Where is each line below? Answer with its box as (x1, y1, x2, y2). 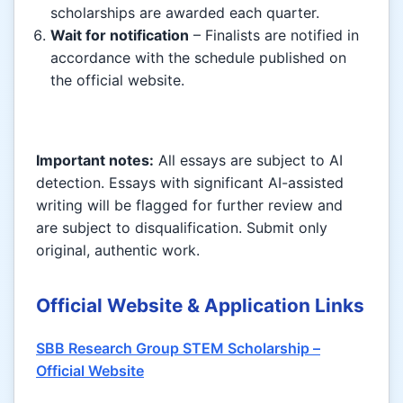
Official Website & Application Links (36, 293, 364, 317)
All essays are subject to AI (154, 150, 343, 169)
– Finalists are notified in (189, 25, 359, 44)
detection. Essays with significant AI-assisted (36, 173, 344, 192)
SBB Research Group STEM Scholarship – (36, 339, 320, 358)
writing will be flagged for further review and (36, 195, 343, 214)
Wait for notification (50, 25, 189, 44)
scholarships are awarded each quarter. (50, 3, 319, 22)
